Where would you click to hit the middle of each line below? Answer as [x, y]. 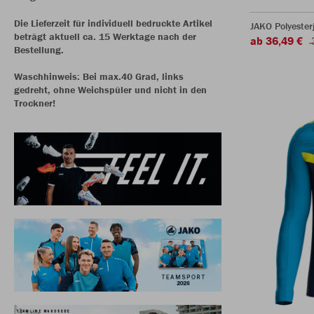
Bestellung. [39, 50]
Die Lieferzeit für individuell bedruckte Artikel [113, 23]
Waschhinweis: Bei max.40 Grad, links [99, 77]
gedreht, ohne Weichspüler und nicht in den [110, 90]
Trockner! [35, 103]
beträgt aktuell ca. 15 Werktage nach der [105, 37]
